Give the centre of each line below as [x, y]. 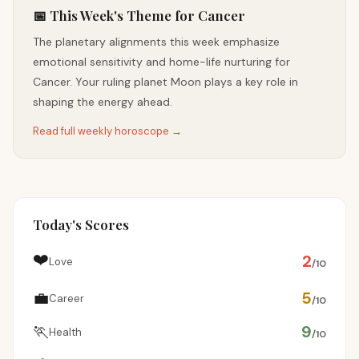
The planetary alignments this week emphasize [156, 42]
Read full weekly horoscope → [107, 131]
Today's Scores [81, 224]
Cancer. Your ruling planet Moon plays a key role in [165, 82]
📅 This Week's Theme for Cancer [139, 15]
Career [67, 298]
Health [65, 332]
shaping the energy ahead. [103, 102]
